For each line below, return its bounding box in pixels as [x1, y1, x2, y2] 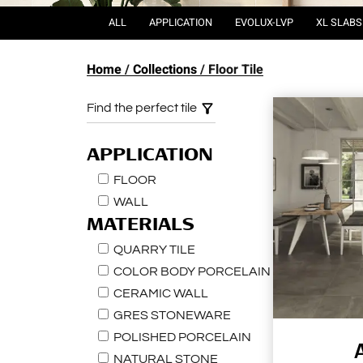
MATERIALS [87, 211, 194, 236]
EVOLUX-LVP [235, 15, 293, 30]
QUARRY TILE [111, 243, 195, 256]
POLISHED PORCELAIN [111, 331, 251, 344]
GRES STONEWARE [111, 309, 231, 322]
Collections [133, 60, 197, 79]
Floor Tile [208, 60, 263, 79]
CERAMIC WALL [111, 287, 208, 300]
